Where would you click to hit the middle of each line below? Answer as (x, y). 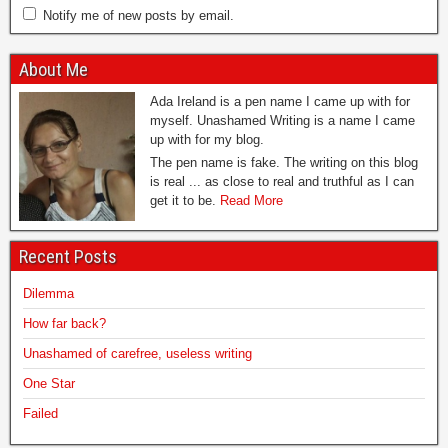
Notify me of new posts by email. (138, 15)
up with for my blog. (207, 139)
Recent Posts (68, 256)
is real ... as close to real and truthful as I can (282, 181)
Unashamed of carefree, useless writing (137, 353)
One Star (49, 383)
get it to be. (185, 200)
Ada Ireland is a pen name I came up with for (280, 101)
